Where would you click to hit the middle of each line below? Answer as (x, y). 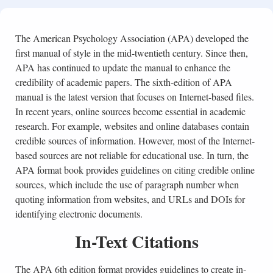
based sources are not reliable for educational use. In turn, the (132, 155)
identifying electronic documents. (79, 214)
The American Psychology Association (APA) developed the (132, 38)
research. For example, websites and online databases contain (132, 126)
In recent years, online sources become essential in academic (130, 112)
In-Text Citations (136, 242)
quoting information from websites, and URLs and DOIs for (130, 199)
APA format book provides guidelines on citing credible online (135, 170)
